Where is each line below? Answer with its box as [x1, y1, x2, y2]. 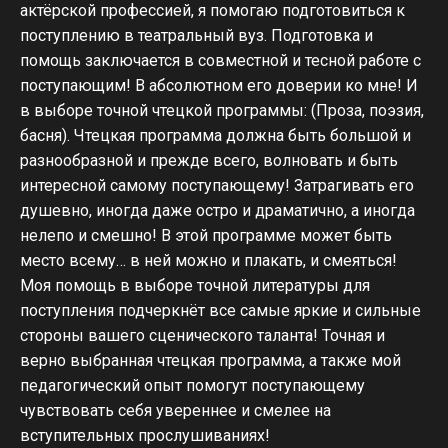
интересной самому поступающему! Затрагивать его [20, 176, 414, 195]
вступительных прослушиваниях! [20, 426, 270, 445]
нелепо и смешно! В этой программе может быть [20, 226, 392, 245]
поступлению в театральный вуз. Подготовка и [20, 26, 373, 45]
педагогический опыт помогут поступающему [20, 376, 365, 395]
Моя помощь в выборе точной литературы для [20, 276, 370, 295]
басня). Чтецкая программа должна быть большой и [20, 126, 411, 145]
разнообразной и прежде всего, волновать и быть [20, 151, 398, 170]
